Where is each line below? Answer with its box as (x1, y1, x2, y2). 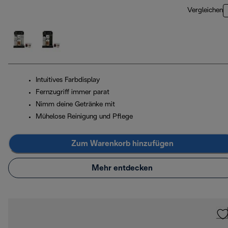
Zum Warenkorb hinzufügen (71, 139, 174, 148)
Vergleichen (187, 7, 223, 14)
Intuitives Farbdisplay (36, 77, 100, 84)
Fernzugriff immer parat (36, 89, 109, 96)
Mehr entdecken (92, 164, 153, 172)
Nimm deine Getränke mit (36, 101, 115, 108)
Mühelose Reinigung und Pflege (36, 113, 133, 121)
